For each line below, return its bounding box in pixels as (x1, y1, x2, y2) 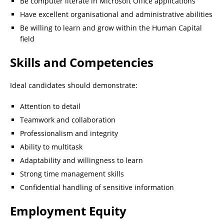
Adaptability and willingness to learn (20, 155, 143, 165)
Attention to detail (20, 101, 80, 111)
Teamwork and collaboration (20, 114, 115, 124)
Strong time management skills (20, 168, 124, 178)
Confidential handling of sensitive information (20, 182, 174, 192)
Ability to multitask (20, 141, 82, 151)
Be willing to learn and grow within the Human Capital (20, 22, 202, 32)
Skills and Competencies (10, 53, 153, 70)
